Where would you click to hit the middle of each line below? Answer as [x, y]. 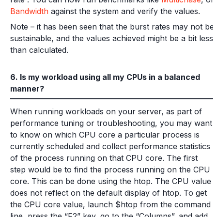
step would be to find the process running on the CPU [110, 170]
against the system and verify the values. [124, 11]
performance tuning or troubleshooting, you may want [111, 123]
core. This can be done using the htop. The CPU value [111, 181]
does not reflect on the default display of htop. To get [108, 193]
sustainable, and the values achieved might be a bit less [112, 38]
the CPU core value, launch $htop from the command [110, 204]
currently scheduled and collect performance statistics [110, 146]
